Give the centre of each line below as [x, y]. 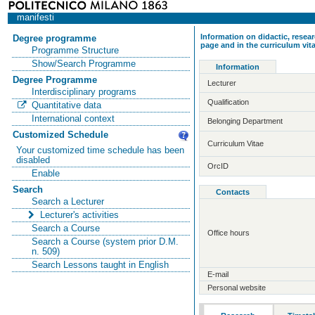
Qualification [229, 102]
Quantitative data [66, 105]
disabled [33, 160]
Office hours [229, 232]
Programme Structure [75, 50]
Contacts [232, 192]
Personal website [237, 287]
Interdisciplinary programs [84, 92]
